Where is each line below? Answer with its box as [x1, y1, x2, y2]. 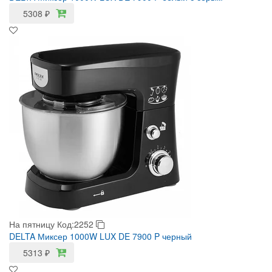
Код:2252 [57, 218, 96, 230]
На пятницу [9, 218, 55, 230]
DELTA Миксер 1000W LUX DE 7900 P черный [9, 230, 192, 242]
